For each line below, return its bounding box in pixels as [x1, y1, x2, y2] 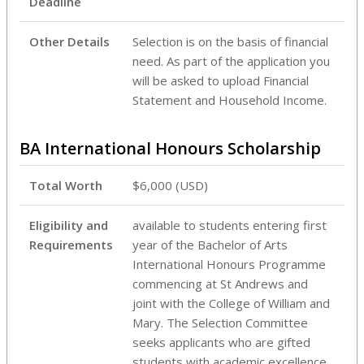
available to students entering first [132, 216, 327, 233]
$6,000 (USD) [132, 176, 208, 193]
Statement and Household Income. [132, 91, 327, 108]
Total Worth [29, 176, 102, 193]
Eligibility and [29, 216, 108, 233]
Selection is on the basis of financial [132, 32, 328, 50]
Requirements [29, 236, 113, 253]
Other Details [29, 32, 110, 50]
